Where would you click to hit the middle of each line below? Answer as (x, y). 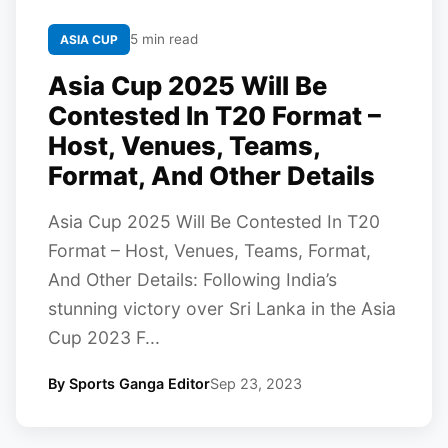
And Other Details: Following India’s (192, 279)
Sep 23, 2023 (256, 383)
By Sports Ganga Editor (129, 383)
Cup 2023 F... (104, 337)
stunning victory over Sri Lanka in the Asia (222, 308)
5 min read (164, 39)
